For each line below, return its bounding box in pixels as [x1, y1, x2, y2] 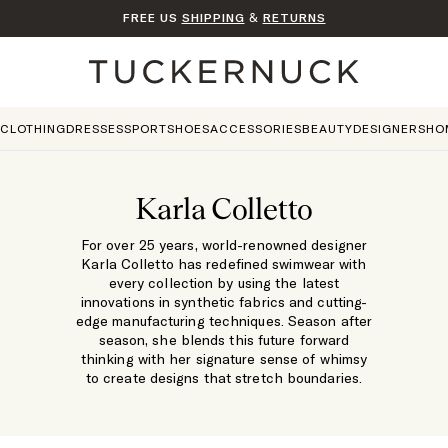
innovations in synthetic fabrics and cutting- [80, 293, 368, 311]
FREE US [122, 10, 182, 25]
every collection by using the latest [108, 274, 340, 292]
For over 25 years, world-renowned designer [80, 236, 368, 254]
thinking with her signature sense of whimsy [80, 350, 368, 368]
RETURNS [262, 10, 326, 25]
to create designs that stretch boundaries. [85, 369, 363, 387]
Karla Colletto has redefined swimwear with [81, 255, 367, 273]
